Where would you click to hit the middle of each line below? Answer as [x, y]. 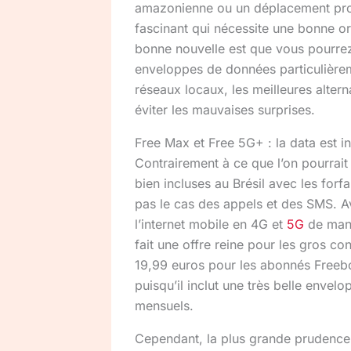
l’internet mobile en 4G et [211, 224]
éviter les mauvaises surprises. [225, 109]
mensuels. [164, 305]
